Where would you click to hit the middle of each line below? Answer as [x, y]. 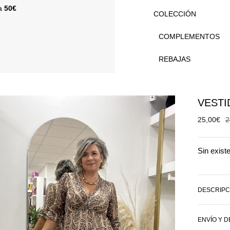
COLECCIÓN [175, 14]
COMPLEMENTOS [189, 36]
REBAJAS [175, 59]
